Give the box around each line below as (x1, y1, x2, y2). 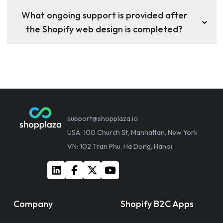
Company (13, 198, 53, 210)
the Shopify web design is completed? (26, 23, 183, 35)
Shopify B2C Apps (120, 198, 194, 210)
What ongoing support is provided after (21, 9, 188, 21)
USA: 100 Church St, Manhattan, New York (67, 127, 198, 137)
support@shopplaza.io (67, 113, 138, 123)
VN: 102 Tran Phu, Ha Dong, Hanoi (67, 141, 172, 151)
